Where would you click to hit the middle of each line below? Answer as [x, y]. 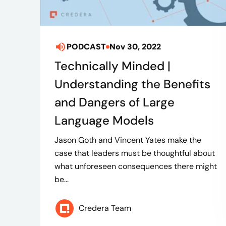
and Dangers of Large [115, 102]
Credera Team [105, 208]
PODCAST [86, 47]
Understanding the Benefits [132, 84]
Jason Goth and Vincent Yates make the [128, 140]
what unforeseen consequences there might [136, 166]
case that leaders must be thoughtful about [135, 153]
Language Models [104, 121]
